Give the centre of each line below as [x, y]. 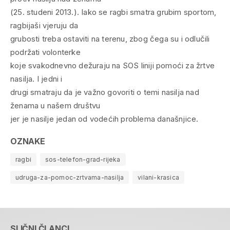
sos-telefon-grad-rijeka [83, 159]
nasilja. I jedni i [36, 79]
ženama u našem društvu [55, 105]
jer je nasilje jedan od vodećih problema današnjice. [104, 119]
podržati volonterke [45, 52]
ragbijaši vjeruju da [44, 25]
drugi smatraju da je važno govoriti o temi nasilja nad [105, 92]
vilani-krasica [159, 177]
